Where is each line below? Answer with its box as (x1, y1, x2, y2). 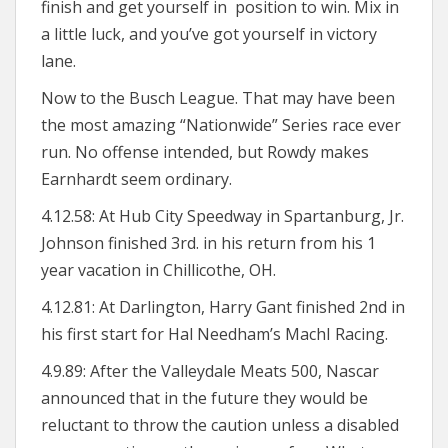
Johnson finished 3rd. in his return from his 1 (41, 232, 376, 254)
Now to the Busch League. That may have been (41, 87, 395, 109)
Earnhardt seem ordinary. (41, 168, 232, 190)
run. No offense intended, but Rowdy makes (41, 141, 369, 163)
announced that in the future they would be (41, 387, 368, 409)
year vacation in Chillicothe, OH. (41, 259, 276, 281)
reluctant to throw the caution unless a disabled (41, 414, 399, 436)
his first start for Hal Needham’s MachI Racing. (41, 323, 388, 345)
